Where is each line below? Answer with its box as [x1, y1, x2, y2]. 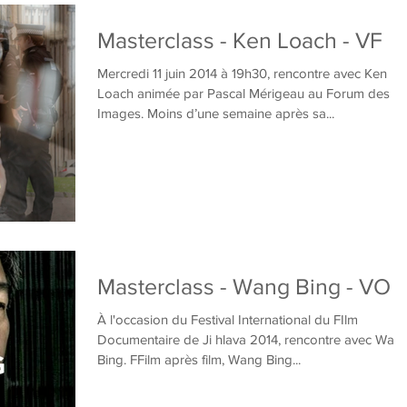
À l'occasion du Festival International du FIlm [97, 311, 358, 327]
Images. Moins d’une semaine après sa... [97, 104, 334, 121]
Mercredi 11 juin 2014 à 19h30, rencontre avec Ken [97, 65, 387, 81]
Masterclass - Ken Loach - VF [97, 26, 382, 53]
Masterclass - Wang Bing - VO [97, 273, 391, 299]
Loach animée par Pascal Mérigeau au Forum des [97, 84, 390, 101]
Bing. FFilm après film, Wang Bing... [97, 351, 301, 367]
